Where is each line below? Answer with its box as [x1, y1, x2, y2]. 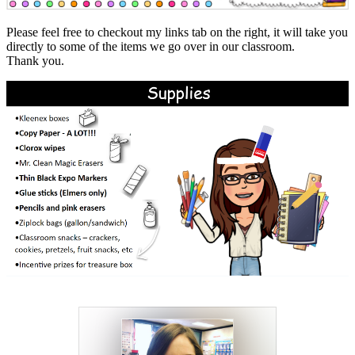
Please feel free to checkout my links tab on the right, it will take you [6, 25, 348, 40]
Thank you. [6, 54, 64, 68]
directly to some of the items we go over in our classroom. [6, 40, 295, 54]
